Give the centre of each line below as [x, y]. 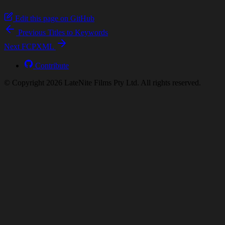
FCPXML [38, 46]
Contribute [52, 65]
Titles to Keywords [78, 32]
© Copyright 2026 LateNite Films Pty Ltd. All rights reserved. [102, 82]
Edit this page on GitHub [55, 18]
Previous [32, 32]
